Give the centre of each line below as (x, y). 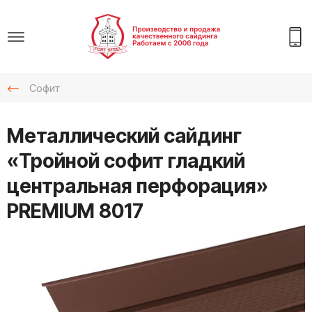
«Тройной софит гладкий (126, 161)
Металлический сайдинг (124, 136)
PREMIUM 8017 (75, 211)
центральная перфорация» (138, 186)
